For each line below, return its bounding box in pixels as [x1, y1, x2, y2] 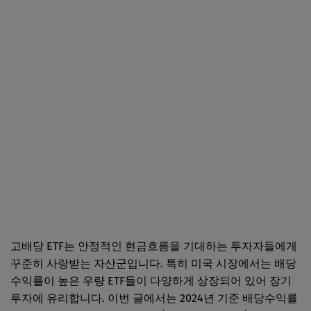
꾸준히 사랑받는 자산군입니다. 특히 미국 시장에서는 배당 [10, 256, 296, 270]
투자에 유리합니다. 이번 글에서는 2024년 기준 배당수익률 [10, 291, 298, 305]
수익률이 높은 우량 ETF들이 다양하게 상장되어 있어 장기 [10, 274, 292, 287]
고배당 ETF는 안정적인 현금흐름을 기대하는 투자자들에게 [10, 239, 297, 253]
